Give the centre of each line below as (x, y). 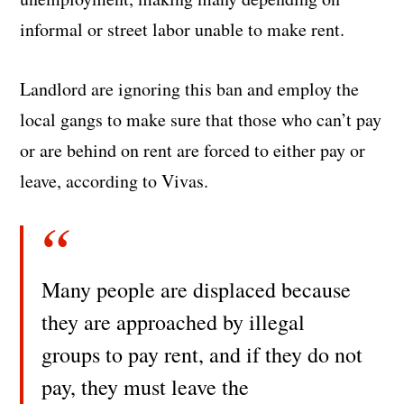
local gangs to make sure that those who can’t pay (201, 120)
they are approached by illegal (174, 322)
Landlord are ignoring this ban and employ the (190, 89)
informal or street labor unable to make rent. (183, 30)
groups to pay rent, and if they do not (202, 355)
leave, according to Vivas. (115, 181)
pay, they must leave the (146, 387)
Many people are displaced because (197, 290)
